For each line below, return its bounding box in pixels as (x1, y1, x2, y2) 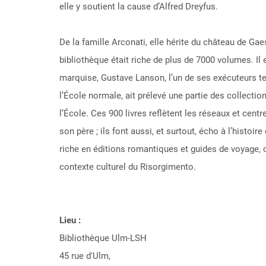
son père (59, 126, 94, 137)
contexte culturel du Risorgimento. (59, 161, 196, 172)
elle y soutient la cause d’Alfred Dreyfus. (59, 1, 218, 12)
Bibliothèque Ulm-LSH (59, 233, 147, 243)
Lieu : (59, 215, 81, 226)
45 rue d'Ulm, (59, 251, 110, 261)
